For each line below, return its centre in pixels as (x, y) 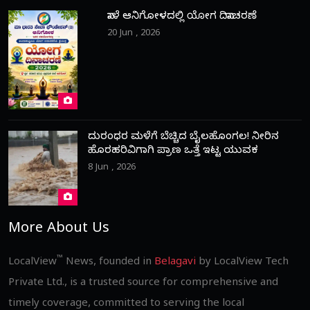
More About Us (59, 230)
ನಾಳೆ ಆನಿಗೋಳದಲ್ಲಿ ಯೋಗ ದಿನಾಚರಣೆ (182, 18)
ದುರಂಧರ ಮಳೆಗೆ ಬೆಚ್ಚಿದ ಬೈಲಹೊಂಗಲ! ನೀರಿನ (183, 138)
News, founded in (109, 263)
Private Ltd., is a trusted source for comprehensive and (143, 284)
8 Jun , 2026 (112, 168)
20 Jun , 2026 (134, 34)
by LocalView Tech (242, 263)
